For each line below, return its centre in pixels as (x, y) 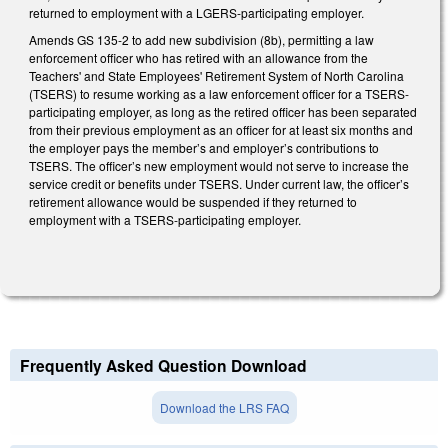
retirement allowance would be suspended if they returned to (193, 202)
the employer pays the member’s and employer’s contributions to (204, 148)
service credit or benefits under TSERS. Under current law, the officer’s (219, 184)
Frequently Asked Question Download (163, 366)
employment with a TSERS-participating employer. (166, 220)
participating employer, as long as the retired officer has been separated (223, 112)
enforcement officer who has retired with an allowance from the (198, 58)
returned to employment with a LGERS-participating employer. (198, 12)
